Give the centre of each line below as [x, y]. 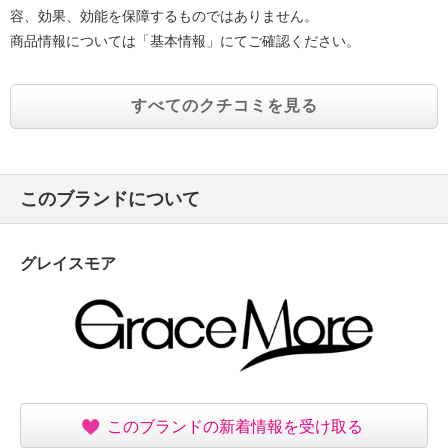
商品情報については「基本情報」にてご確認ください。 [185, 41]
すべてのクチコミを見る [224, 106]
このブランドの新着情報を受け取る [235, 427]
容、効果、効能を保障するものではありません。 [164, 16]
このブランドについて [110, 198]
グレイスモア [68, 263]
